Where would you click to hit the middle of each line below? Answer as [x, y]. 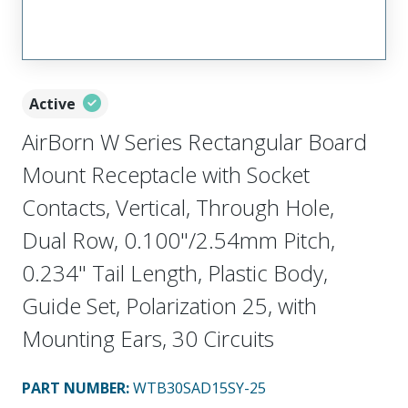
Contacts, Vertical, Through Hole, [178, 207]
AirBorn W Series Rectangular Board [194, 141]
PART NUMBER [74, 388]
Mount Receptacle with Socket [166, 174]
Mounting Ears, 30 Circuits [148, 338]
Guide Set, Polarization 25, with [169, 305]
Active [52, 103]
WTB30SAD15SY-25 [199, 388]
